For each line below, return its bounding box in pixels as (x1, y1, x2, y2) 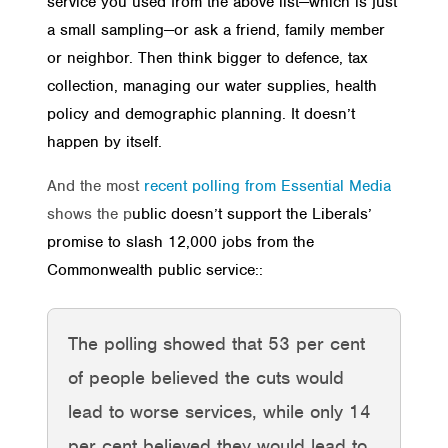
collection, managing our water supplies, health (47, 75, 377, 96)
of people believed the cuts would (68, 365, 344, 389)
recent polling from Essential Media (144, 175, 391, 196)
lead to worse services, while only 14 (68, 399, 371, 423)
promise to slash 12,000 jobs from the (47, 231, 314, 252)
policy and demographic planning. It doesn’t (47, 103, 355, 124)
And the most (47, 175, 144, 196)
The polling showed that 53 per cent (68, 331, 365, 355)
